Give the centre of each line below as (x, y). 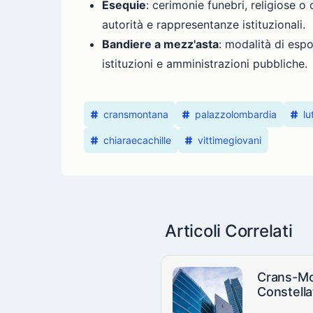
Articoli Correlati (229, 231)
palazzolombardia (236, 115)
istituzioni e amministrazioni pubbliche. (205, 64)
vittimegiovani (230, 140)
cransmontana (136, 115)
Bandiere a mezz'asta (160, 44)
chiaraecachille (137, 140)
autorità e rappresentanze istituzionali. (204, 25)
